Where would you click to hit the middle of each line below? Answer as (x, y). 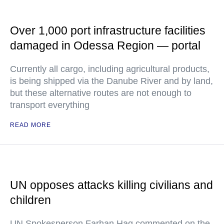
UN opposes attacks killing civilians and (111, 185)
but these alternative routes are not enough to (101, 93)
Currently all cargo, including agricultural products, (110, 69)
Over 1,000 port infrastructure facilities (108, 30)
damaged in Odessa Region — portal (105, 45)
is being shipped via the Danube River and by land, (111, 81)
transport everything (50, 105)
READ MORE (30, 125)
